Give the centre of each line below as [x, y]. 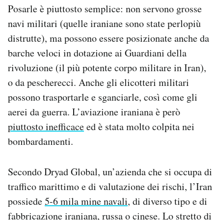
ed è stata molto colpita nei [139, 126]
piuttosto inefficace [46, 126]
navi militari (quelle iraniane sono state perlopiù [104, 23]
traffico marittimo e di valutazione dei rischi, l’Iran [110, 186]
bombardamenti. [41, 141]
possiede [26, 201]
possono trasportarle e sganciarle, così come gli [103, 97]
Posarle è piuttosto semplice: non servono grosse [105, 8]
